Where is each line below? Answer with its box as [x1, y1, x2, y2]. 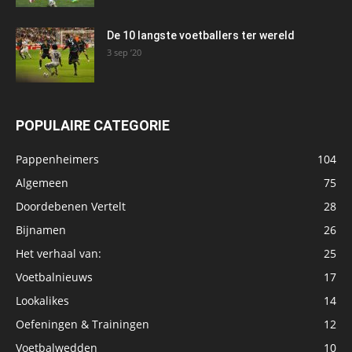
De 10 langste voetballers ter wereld [107, 28, 295, 42]
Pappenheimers [16, 151, 99, 167]
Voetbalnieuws [16, 269, 93, 284]
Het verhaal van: [16, 245, 101, 261]
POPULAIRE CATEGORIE [16, 116, 170, 134]
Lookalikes [16, 292, 69, 308]
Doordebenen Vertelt [16, 198, 126, 214]
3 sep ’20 [107, 46, 141, 58]
